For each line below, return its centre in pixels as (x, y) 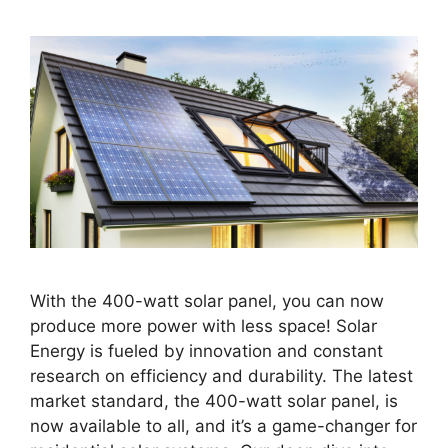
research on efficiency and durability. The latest (221, 375)
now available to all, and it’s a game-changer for (223, 425)
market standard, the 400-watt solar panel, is (214, 400)
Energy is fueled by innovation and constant (206, 350)
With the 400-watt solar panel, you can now (207, 300)
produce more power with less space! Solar (203, 325)
